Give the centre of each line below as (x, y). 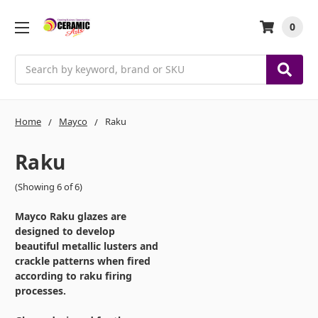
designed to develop (65, 231)
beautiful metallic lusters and (87, 246)
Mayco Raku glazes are (71, 216)
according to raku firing (73, 276)
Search (31, 62)
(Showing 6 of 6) (49, 186)
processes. (40, 291)
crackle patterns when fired (83, 261)
